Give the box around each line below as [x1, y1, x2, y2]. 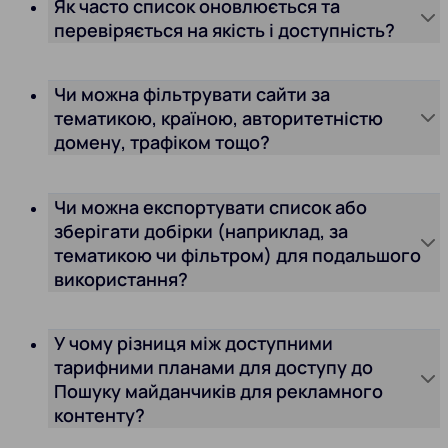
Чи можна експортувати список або [54, 194, 367, 219]
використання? [54, 266, 188, 291]
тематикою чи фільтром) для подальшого [54, 242, 421, 267]
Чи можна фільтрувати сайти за [54, 82, 330, 107]
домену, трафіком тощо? [54, 130, 270, 155]
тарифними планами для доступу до [54, 355, 373, 380]
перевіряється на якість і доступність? [54, 17, 395, 42]
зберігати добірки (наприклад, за [54, 218, 348, 243]
